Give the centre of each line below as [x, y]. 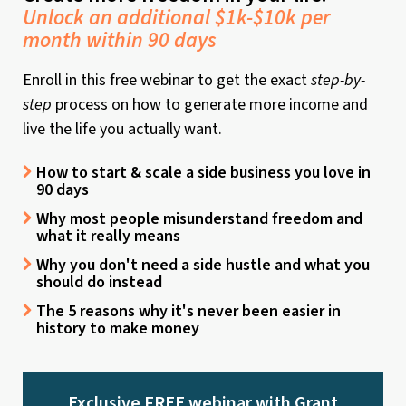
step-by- [338, 81]
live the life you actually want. [122, 130]
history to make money [118, 329]
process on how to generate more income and [210, 105]
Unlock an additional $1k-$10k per [177, 17]
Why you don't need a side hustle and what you [203, 266]
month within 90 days [120, 40]
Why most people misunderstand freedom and [199, 219]
